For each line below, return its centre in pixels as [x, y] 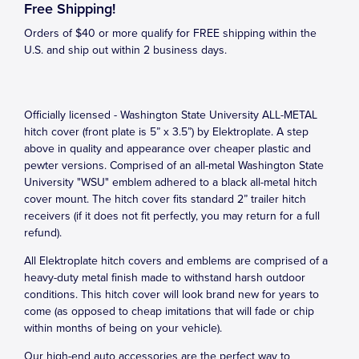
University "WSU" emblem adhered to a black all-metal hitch [171, 182]
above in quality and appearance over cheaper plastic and [167, 149]
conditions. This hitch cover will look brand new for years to [171, 294]
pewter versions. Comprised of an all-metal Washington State [174, 165]
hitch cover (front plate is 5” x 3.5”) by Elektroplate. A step [166, 132]
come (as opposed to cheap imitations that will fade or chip [169, 311]
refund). [43, 233]
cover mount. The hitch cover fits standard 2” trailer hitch [165, 199]
